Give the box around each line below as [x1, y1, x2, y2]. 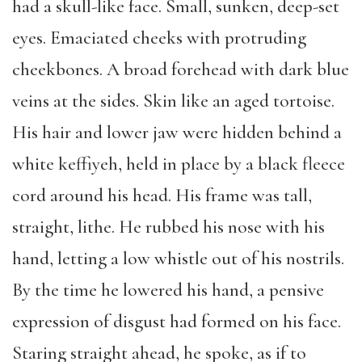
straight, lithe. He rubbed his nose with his [12, 215, 325, 238]
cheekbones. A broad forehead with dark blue [12, 57, 349, 81]
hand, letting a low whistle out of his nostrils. [12, 246, 344, 270]
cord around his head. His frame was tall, [12, 183, 312, 207]
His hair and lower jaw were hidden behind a [12, 120, 342, 144]
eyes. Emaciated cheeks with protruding [12, 26, 306, 49]
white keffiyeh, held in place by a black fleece [12, 152, 345, 175]
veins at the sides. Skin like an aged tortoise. [12, 89, 335, 112]
